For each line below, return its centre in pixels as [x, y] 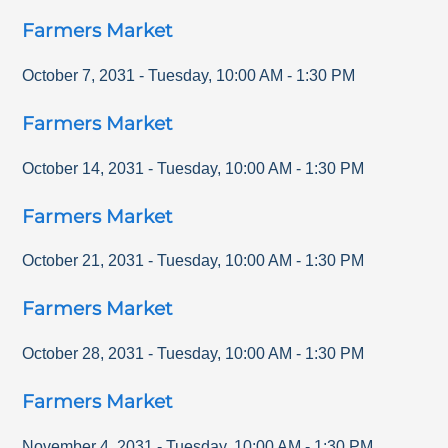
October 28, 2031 [83, 354]
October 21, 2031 [83, 261]
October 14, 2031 [83, 168]
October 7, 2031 [79, 75]
